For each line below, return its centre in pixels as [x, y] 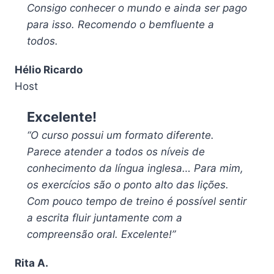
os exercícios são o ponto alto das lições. [128, 185]
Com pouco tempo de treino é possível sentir [137, 202]
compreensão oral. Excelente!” [101, 235]
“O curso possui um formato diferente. [120, 135]
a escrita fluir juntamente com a [105, 218]
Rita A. [31, 263]
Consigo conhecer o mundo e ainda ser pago [137, 8]
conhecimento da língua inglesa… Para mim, [135, 168]
